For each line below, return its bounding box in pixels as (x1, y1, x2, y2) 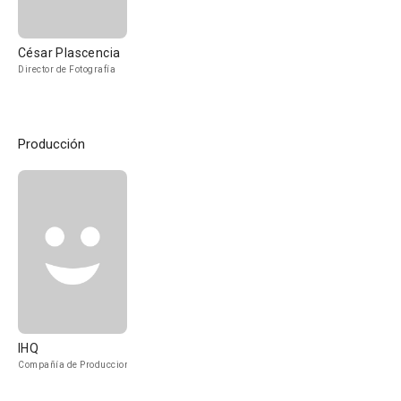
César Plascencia (18, 46, 121, 60)
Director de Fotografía (18, 64, 115, 74)
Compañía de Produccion (18, 360, 130, 370)
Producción (18, 136, 85, 152)
